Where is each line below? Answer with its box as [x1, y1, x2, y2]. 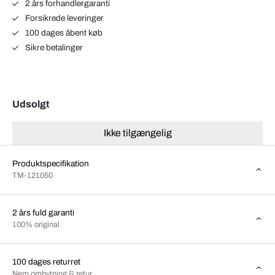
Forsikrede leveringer [23, 13, 104, 23]
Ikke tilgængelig [103, 127, 172, 138]
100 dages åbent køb [23, 28, 103, 37]
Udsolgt [12, 98, 49, 109]
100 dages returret [12, 257, 80, 266]
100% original [12, 220, 60, 229]
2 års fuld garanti [12, 207, 74, 217]
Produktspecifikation [12, 158, 89, 168]
